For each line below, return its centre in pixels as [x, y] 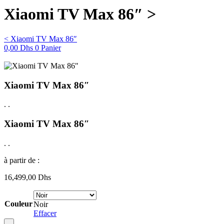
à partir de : [22, 160]
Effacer [45, 213]
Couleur [18, 203]
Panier [51, 47]
